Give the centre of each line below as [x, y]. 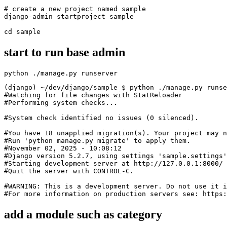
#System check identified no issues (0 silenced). [101, 118]
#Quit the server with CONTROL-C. [69, 171]
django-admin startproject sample [69, 17]
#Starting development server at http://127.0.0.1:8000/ [113, 164]
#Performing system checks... [61, 103]
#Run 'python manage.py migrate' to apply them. [97, 141]
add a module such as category [83, 214]
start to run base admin [65, 52]
